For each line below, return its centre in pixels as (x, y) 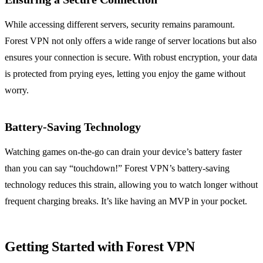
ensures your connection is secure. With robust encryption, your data (131, 58)
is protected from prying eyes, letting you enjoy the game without (125, 74)
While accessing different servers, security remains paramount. (120, 25)
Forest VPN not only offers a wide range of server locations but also (131, 41)
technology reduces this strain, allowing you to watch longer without (131, 185)
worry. (17, 90)
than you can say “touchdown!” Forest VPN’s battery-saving (117, 168)
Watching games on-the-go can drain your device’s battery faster (123, 152)
